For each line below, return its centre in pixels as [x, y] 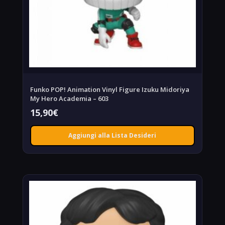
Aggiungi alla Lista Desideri [113, 135]
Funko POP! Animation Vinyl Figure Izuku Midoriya [109, 89]
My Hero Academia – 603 [69, 98]
